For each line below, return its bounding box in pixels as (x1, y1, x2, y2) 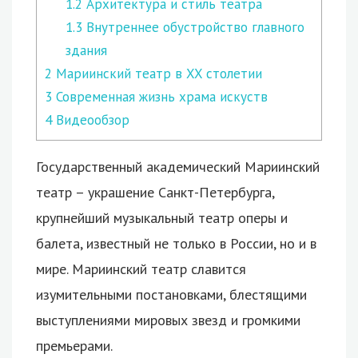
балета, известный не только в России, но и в (36, 233, 316, 253)
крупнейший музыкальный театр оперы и (36, 208, 288, 227)
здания (65, 41, 107, 59)
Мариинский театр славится (68, 259, 246, 278)
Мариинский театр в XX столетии (52, 64, 262, 82)
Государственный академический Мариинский (36, 157, 320, 176)
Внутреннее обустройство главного (82, 18, 304, 36)
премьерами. (36, 336, 113, 355)
